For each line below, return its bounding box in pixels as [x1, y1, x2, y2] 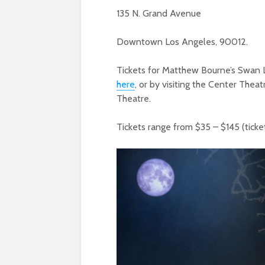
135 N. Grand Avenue [117, 7, 201, 19]
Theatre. [117, 92, 151, 104]
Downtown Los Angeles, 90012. [117, 35, 248, 47]
